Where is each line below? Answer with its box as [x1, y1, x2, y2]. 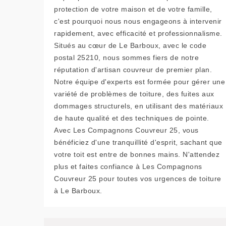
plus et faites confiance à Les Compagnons [54, 162, 202, 171]
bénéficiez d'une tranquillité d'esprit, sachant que [54, 138, 222, 146]
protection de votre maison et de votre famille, [54, 5, 212, 13]
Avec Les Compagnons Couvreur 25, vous [54, 126, 199, 134]
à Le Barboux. [54, 186, 102, 195]
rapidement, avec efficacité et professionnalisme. [54, 29, 222, 37]
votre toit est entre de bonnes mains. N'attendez [54, 150, 219, 158]
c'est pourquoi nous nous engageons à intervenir [54, 17, 222, 25]
